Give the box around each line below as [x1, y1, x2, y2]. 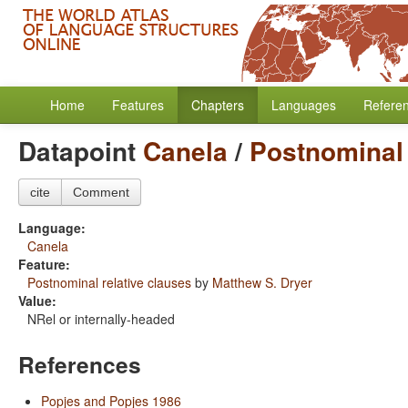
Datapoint [18, 132, 143, 169]
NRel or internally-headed [27, 310, 175, 328]
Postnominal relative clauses [27, 273, 191, 291]
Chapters [191, 96, 244, 114]
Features [112, 96, 164, 114]
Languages [271, 96, 336, 114]
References [18, 348, 141, 381]
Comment [73, 185, 129, 199]
